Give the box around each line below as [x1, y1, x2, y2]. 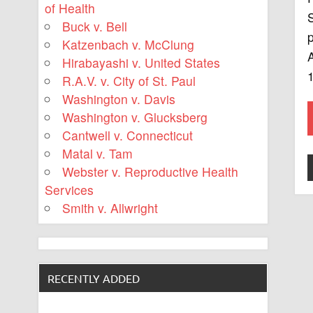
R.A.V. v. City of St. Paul [62, 72, 196, 90]
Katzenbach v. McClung [62, 36, 195, 54]
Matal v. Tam [62, 145, 133, 163]
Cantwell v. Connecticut [62, 126, 194, 145]
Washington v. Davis [62, 90, 176, 108]
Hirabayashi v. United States [62, 54, 221, 72]
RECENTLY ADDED [48, 270, 140, 285]
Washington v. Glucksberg [62, 108, 208, 126]
